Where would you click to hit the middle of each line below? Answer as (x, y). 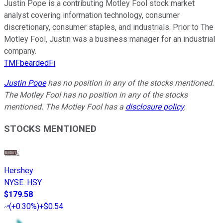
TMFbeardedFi (30, 63)
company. (20, 51)
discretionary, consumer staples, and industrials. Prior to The (109, 27)
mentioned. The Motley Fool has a (65, 107)
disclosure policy (155, 107)
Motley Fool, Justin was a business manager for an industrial (110, 39)
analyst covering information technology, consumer (92, 15)
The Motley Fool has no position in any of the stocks (96, 95)
